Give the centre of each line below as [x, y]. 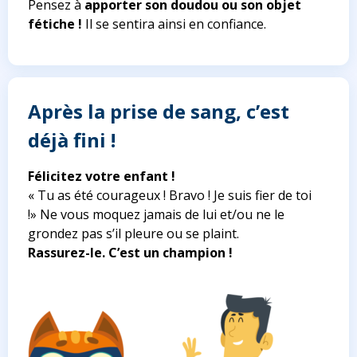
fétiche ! [55, 24]
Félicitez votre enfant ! [102, 177]
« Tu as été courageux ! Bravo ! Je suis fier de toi [170, 196]
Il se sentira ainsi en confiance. [174, 24]
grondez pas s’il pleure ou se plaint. [133, 234]
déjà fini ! [72, 140]
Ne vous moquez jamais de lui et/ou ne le [161, 215]
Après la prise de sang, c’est [159, 112]
